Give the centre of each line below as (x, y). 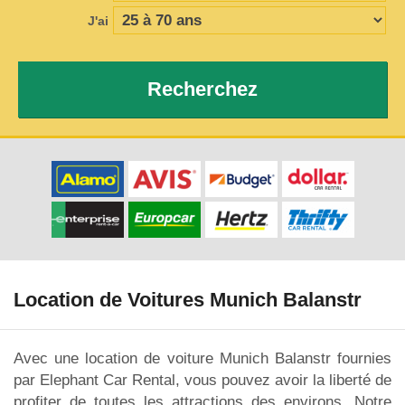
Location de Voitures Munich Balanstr (188, 300)
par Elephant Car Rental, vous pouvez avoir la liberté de (202, 380)
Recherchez (202, 89)
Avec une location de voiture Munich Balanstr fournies (202, 358)
